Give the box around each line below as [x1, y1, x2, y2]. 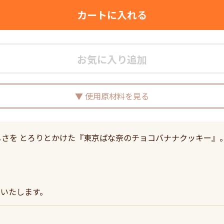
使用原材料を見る [85, 90, 149, 102]
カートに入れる [77, 7, 147, 22]
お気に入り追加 [77, 52, 147, 66]
